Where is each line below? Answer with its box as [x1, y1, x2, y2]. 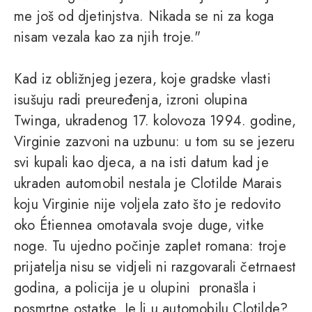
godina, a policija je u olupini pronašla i [14, 278, 257, 299]
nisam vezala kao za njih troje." [14, 27, 201, 48]
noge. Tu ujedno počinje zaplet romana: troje [14, 236, 286, 257]
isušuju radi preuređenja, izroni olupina [14, 90, 247, 111]
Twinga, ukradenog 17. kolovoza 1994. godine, [14, 111, 296, 132]
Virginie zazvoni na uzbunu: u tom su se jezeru [14, 132, 295, 153]
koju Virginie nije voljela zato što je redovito [14, 194, 281, 215]
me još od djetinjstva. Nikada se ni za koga [14, 6, 274, 27]
